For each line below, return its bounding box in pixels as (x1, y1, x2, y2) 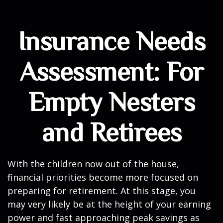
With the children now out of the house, (7, 158, 179, 170)
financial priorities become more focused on (7, 171, 198, 183)
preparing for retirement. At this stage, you (7, 185, 196, 197)
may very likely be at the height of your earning (7, 198, 211, 210)
